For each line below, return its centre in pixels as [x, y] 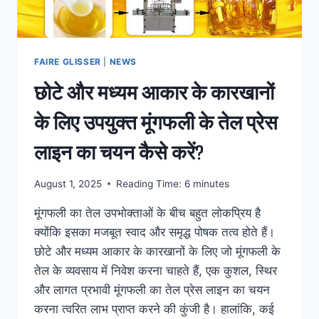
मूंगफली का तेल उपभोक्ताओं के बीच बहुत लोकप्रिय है [147, 213]
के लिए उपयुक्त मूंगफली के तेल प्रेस [156, 122]
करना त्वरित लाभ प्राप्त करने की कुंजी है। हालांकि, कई [154, 309]
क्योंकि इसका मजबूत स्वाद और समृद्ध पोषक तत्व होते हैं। [155, 232]
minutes [211, 183]
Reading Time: [149, 183]
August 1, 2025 [68, 183]
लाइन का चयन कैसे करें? [119, 152]
